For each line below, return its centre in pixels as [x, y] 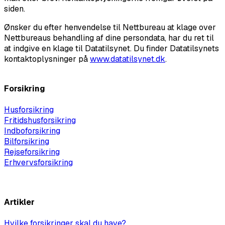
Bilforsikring [27, 141]
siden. [15, 9]
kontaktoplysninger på [47, 59]
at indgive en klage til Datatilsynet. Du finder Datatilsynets [111, 49]
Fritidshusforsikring [40, 120]
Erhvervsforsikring [38, 162]
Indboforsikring [32, 131]
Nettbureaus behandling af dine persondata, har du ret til [109, 38]
